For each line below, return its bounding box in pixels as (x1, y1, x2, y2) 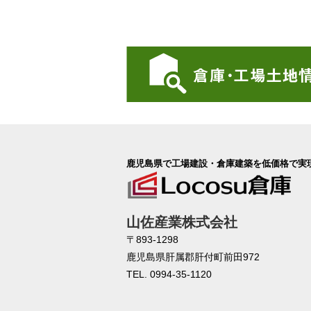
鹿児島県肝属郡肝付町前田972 (126, 251, 260, 263)
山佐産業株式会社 (126, 215, 237, 230)
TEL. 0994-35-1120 (126, 269, 212, 280)
